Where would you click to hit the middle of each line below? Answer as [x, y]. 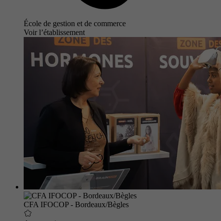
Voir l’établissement [54, 32]
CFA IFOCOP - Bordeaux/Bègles [76, 204]
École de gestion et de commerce [75, 23]
